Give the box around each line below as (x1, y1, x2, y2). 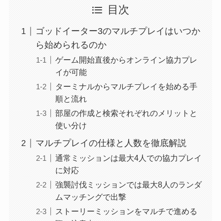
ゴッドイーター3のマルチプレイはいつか (35, 26, 200, 37)
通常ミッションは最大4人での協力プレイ (55, 153, 202, 163)
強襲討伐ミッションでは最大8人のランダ (55, 180, 202, 189)
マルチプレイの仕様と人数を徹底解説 (35, 138, 186, 148)
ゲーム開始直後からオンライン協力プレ (55, 55, 197, 65)
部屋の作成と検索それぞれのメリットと (55, 109, 197, 118)
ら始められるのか (35, 40, 107, 50)
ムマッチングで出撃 (55, 192, 126, 202)
